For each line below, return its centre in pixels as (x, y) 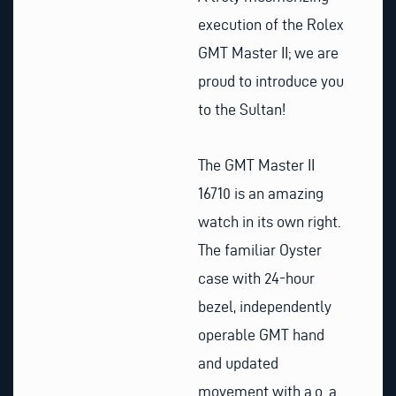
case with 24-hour (256, 278)
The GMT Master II (256, 165)
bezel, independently (265, 307)
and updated (238, 363)
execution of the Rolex (271, 24)
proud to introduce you (271, 80)
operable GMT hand (261, 335)
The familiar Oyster (260, 250)
